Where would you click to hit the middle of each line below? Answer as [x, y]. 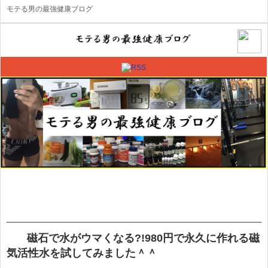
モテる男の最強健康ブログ [50, 9]
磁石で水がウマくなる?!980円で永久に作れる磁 [143, 238]
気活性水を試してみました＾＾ [82, 253]
